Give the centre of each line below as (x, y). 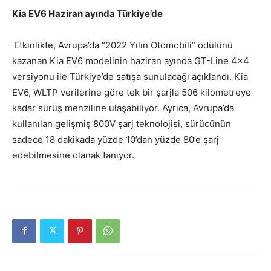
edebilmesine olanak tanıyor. (73, 155)
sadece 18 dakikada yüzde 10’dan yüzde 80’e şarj (116, 139)
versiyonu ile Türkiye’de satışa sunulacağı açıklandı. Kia (130, 76)
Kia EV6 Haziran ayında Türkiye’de (87, 13)
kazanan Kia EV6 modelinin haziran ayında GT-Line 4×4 (131, 60)
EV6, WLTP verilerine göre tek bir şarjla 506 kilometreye (132, 92)
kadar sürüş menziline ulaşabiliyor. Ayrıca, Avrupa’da (123, 108)
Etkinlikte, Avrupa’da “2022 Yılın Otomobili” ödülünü (123, 45)
